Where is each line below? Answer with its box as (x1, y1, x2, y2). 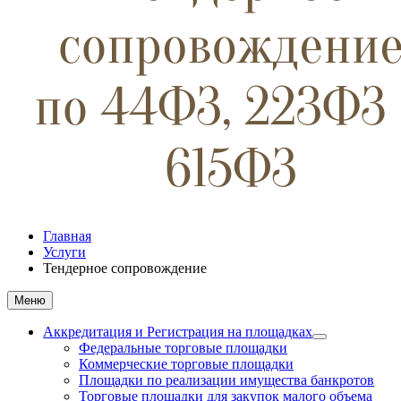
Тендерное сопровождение (43, 260, 207, 276)
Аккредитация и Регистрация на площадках (43, 324, 312, 339)
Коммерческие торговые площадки (79, 356, 294, 371)
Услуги (43, 244, 86, 260)
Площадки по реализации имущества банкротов (79, 372, 374, 388)
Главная (43, 228, 91, 243)
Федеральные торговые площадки (79, 340, 287, 355)
